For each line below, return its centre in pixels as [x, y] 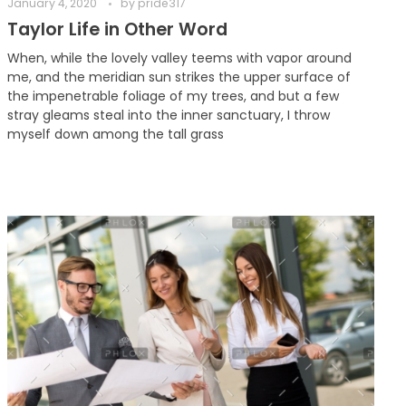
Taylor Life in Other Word [118, 30]
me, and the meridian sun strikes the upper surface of [179, 77]
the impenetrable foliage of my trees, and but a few [174, 97]
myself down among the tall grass [116, 135]
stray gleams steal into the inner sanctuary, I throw [169, 116]
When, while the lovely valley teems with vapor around [180, 58]
